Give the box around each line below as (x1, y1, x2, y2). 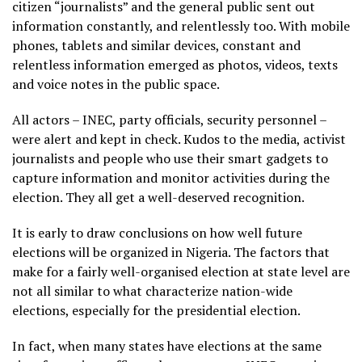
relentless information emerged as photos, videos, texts (12, 56, 338, 74)
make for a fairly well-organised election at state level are (12, 263, 350, 280)
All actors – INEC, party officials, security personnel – (12, 111, 326, 128)
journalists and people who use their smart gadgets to (12, 149, 328, 167)
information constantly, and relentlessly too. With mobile (12, 17, 350, 35)
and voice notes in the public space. (12, 75, 220, 93)
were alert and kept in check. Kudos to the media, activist (12, 130, 346, 148)
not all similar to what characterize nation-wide (12, 282, 293, 300)
